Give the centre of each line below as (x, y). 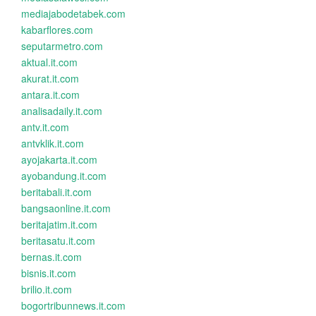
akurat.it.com (50, 78)
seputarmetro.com (62, 46)
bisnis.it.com (49, 273)
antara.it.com (50, 95)
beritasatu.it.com (58, 241)
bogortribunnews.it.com (73, 305)
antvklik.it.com (53, 143)
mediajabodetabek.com (73, 13)
